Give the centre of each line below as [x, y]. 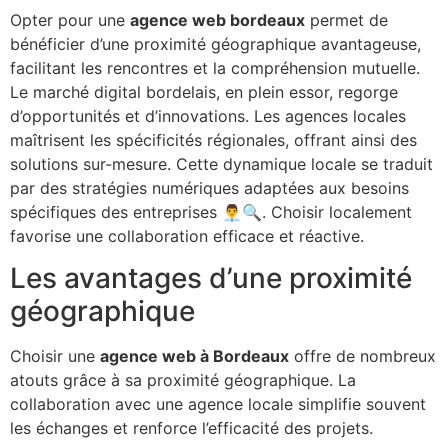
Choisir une [55, 356]
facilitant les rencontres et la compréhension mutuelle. [215, 67]
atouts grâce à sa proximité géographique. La [183, 380]
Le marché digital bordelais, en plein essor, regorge [204, 91]
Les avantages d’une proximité [211, 278]
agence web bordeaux [217, 19]
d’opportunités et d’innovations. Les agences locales [208, 115]
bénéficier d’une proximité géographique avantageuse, [215, 43]
